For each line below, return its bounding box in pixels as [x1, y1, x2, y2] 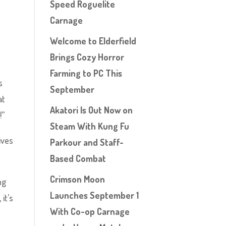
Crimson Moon [49, 174, 105, 185]
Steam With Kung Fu [49, 121, 129, 132]
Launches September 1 [49, 190, 139, 201]
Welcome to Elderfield [49, 35, 136, 46]
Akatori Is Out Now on [49, 104, 133, 116]
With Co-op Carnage [49, 206, 130, 217]
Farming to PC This [49, 68, 122, 79]
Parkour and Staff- [49, 137, 124, 148]
